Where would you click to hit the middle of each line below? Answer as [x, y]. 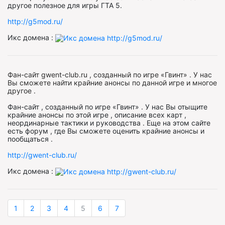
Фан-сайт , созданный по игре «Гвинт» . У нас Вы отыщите [107, 106]
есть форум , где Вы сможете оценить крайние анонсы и [106, 131]
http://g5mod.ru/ [35, 21]
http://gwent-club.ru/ [42, 155]
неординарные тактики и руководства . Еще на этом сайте [109, 123]
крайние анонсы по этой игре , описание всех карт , [97, 115]
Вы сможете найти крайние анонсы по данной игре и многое [112, 82]
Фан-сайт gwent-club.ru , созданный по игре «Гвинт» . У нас [110, 74]
